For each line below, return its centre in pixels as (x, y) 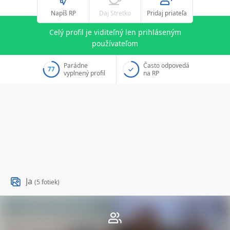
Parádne (76, 66)
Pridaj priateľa (167, 13)
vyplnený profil (84, 73)
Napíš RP (63, 13)
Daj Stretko (115, 13)
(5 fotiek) (47, 182)
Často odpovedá (166, 66)
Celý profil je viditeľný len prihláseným (115, 32)
